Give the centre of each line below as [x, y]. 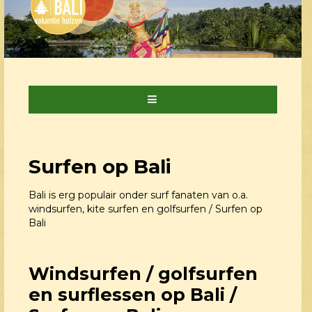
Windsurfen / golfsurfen [143, 274]
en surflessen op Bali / [133, 295]
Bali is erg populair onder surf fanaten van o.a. [138, 195]
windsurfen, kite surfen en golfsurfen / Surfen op [146, 209]
